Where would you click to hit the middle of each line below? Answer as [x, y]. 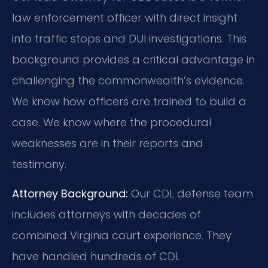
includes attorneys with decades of [106, 215]
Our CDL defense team [191, 194]
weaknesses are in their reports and [108, 143]
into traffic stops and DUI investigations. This [129, 38]
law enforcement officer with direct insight [125, 17]
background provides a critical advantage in [133, 59]
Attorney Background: [70, 194]
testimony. [39, 164]
